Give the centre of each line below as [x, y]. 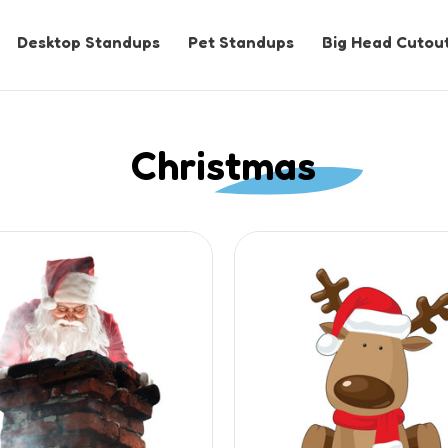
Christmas [224, 165]
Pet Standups [240, 42]
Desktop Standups [88, 42]
